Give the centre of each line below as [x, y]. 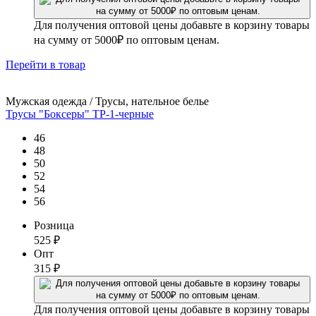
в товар [68, 64]
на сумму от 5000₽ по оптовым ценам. [127, 39]
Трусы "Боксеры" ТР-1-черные [80, 114]
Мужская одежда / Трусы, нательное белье [107, 101]
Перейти [28, 64]
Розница [54, 225]
